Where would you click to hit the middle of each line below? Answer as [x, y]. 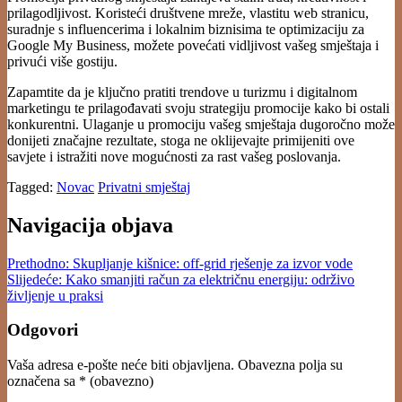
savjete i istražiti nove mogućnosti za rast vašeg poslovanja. [174, 156]
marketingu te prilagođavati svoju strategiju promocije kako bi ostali [198, 108]
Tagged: [32, 187]
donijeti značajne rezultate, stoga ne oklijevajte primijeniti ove [181, 140]
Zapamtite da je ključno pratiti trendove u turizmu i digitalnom [182, 92]
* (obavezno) [116, 381]
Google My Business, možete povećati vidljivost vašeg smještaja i [193, 45]
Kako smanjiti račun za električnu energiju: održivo [210, 279]
